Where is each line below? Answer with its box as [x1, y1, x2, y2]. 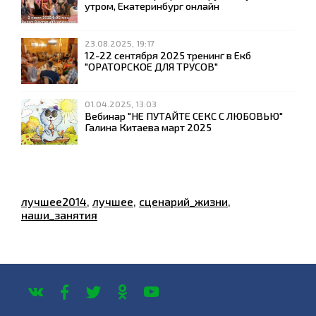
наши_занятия [21, 207, 97, 221]
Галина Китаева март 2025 [85, 120, 212, 133]
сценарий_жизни [139, 194, 228, 208]
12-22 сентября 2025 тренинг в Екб [85, 48, 251, 61]
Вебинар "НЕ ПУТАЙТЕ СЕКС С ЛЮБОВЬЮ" [85, 109, 283, 122]
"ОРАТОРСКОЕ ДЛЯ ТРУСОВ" [85, 59, 218, 73]
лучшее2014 [21, 194, 87, 208]
